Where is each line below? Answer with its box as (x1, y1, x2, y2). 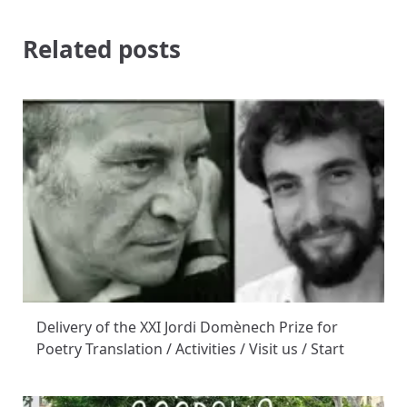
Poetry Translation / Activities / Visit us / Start (36, 339, 344, 360)
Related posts (23, 32, 181, 65)
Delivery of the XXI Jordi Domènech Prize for (36, 317, 338, 338)
